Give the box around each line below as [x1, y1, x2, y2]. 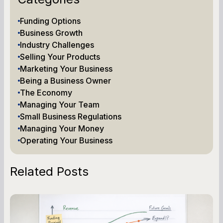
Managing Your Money [20, 123, 104, 133]
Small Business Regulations [20, 111, 121, 121]
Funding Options [20, 15, 81, 26]
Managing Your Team [20, 99, 100, 110]
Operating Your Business [20, 135, 112, 145]
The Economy [20, 87, 72, 98]
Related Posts [10, 164, 89, 179]
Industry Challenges [20, 39, 94, 50]
